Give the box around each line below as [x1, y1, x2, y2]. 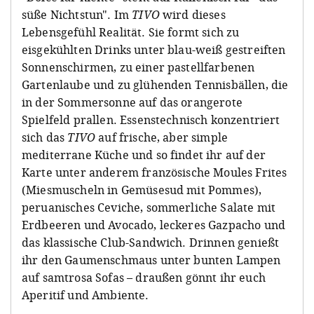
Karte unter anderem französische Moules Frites [22, 164, 287, 180]
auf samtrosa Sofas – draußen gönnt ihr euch [22, 269, 266, 285]
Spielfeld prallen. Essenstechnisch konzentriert [22, 111, 280, 128]
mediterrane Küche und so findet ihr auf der [22, 146, 266, 163]
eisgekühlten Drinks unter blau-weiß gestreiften [22, 41, 286, 57]
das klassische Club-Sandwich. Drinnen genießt [22, 234, 280, 250]
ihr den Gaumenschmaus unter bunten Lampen [22, 252, 281, 268]
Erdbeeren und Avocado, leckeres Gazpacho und [22, 217, 286, 233]
